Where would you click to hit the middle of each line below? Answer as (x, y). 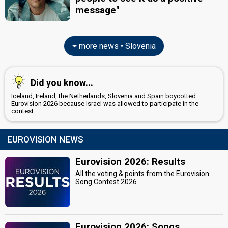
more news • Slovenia (116, 46)
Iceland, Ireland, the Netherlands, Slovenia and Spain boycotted (104, 96)
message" (97, 10)
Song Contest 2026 (106, 181)
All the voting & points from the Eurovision (142, 173)
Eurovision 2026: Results (131, 161)
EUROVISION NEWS (45, 139)
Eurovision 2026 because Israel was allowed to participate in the (105, 103)
